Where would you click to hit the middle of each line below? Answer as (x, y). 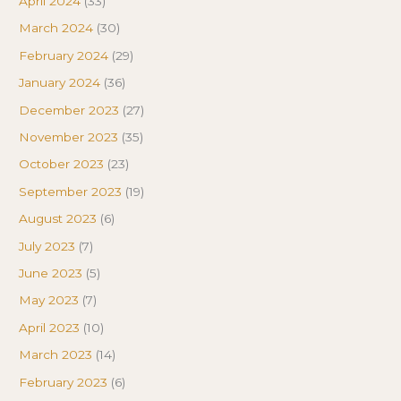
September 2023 (71, 191)
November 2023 (69, 137)
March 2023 (56, 355)
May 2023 (49, 300)
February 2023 (64, 382)
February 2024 (64, 55)
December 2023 (69, 110)
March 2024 (56, 28)
